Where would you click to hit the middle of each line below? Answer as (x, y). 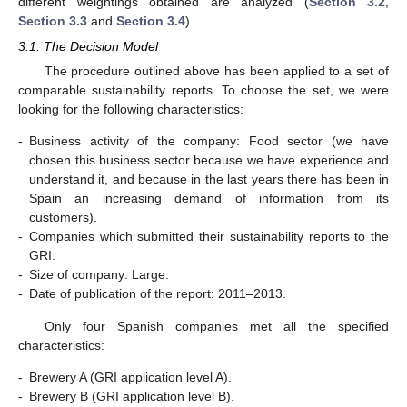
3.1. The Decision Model (88, 47)
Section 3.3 (53, 20)
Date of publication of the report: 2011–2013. (158, 294)
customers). (63, 218)
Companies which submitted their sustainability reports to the (209, 237)
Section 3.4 (151, 20)
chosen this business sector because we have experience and (209, 160)
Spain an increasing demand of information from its (209, 199)
